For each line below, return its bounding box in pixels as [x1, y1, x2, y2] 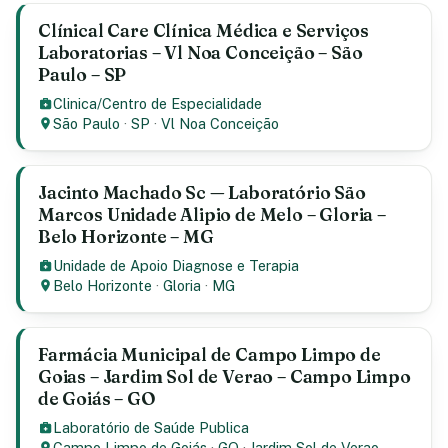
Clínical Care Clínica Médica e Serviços [38, 20, 370, 41]
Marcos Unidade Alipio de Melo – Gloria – [38, 204, 386, 225]
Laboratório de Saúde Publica [53, 419, 250, 436]
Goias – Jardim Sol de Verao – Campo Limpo [38, 366, 411, 387]
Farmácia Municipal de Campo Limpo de [38, 344, 381, 365]
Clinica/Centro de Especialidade [53, 95, 263, 112]
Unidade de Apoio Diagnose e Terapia [53, 257, 300, 274]
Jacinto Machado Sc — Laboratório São [38, 182, 366, 203]
